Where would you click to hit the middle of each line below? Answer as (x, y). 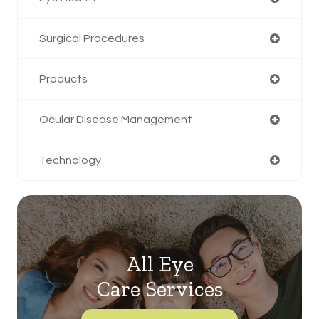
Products (63, 79)
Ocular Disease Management (116, 119)
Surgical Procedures (92, 38)
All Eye (159, 264)
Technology (70, 160)
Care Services (159, 289)
